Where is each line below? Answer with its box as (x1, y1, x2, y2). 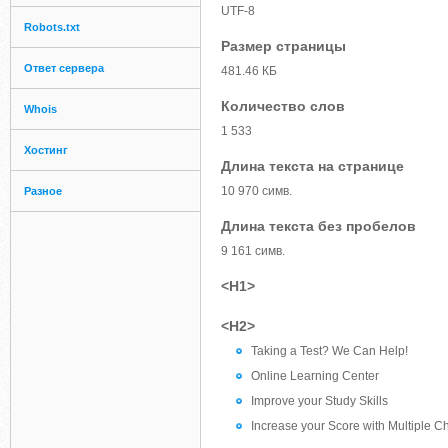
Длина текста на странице (221, 158, 404, 174)
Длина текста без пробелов (221, 218, 416, 234)
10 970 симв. (221, 184, 292, 198)
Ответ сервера (24, 62, 104, 74)
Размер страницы (221, 38, 346, 54)
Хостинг (24, 144, 68, 156)
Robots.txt (24, 21, 80, 33)
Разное (24, 185, 62, 197)
